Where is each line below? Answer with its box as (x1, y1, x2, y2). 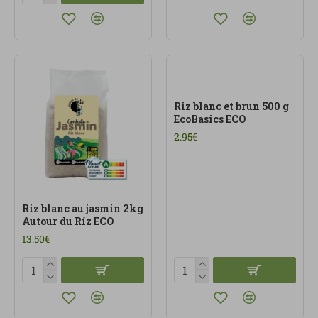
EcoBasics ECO (173, 111, 246, 126)
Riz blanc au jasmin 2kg (22, 201, 143, 215)
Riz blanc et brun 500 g (173, 99, 289, 113)
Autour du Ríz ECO (22, 214, 114, 228)
